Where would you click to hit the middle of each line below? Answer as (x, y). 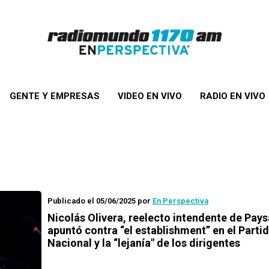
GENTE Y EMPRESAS (54, 96)
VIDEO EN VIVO (150, 96)
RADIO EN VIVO (232, 96)
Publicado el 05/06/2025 (92, 201)
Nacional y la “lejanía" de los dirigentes (144, 243)
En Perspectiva (180, 201)
